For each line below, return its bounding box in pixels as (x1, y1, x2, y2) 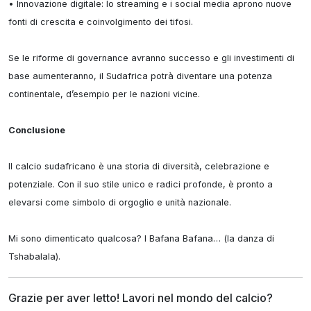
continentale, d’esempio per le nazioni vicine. (8, 89, 200, 99)
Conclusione (8, 125, 65, 135)
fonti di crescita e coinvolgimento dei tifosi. (8, 17, 193, 27)
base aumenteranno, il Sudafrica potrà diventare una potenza (8, 71, 272, 81)
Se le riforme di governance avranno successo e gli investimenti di (8, 53, 294, 63)
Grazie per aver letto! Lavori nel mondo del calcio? (8, 291, 273, 305)
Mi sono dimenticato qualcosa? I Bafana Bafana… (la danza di (8, 233, 274, 244)
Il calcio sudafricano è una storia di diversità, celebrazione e (8, 161, 269, 171)
